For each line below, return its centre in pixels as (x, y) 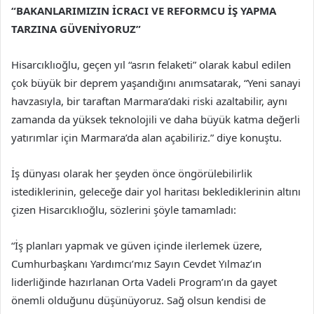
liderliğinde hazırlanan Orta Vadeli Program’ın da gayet (144, 282)
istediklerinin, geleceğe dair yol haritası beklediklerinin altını (156, 192)
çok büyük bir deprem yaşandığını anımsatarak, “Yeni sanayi (156, 83)
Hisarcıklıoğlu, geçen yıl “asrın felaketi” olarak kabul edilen (151, 65)
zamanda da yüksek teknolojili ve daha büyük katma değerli (156, 120)
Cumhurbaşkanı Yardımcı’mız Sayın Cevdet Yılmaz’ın (136, 264)
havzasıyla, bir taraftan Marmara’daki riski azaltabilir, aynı (149, 101)
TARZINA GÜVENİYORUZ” (76, 29)
